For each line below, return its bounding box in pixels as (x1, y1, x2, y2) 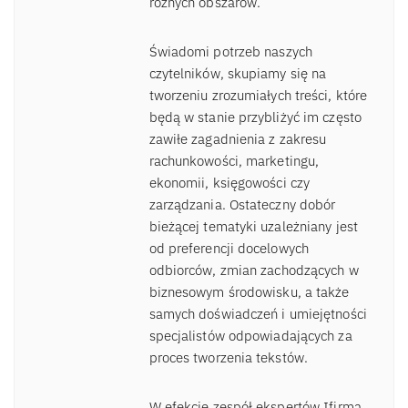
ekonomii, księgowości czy (148, 174, 310, 192)
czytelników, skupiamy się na (148, 65, 327, 83)
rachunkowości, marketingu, (148, 152, 320, 170)
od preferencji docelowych (148, 240, 310, 258)
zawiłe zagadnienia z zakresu (148, 130, 327, 148)
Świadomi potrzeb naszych (148, 43, 312, 61)
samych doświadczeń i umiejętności (148, 305, 367, 323)
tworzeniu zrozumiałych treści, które (148, 87, 368, 105)
